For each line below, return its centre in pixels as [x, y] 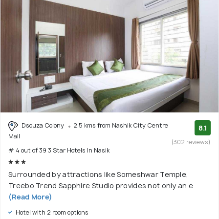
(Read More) [31, 197]
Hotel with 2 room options [51, 212]
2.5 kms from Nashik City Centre [121, 125]
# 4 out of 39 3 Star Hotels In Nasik [59, 150]
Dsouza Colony [43, 125]
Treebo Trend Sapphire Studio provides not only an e [101, 185]
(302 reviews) [191, 142]
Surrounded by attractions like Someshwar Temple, [99, 174]
